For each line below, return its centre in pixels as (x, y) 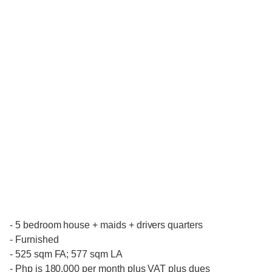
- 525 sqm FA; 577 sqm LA (66, 254)
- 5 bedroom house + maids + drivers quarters (106, 225)
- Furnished (34, 240)
